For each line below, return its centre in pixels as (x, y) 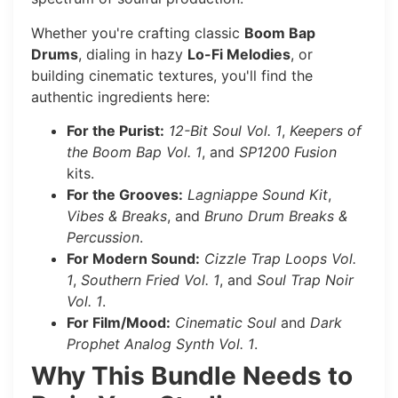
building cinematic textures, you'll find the (172, 75)
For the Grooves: (125, 194)
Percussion (103, 237)
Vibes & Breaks (117, 215)
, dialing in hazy (133, 54)
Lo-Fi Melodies (239, 54)
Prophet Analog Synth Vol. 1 (160, 343)
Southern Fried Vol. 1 (150, 279)
